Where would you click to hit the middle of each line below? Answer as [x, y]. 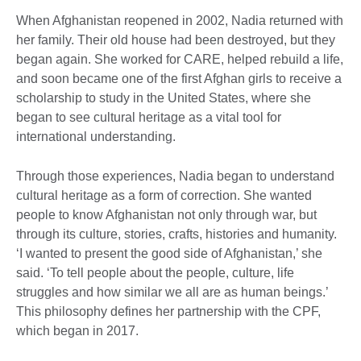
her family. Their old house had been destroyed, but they [176, 40]
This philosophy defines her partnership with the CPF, [168, 312]
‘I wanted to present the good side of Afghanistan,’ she [169, 254]
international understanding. [96, 137]
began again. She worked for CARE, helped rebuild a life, [180, 60]
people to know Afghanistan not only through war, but [166, 215]
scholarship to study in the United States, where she [164, 98]
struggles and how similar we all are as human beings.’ [172, 293]
